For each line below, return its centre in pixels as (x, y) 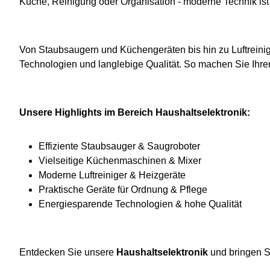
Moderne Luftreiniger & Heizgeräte (112, 175)
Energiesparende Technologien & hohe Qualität (140, 204)
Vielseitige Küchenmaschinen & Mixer (120, 161)
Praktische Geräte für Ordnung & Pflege (123, 190)
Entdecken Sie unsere (68, 252)
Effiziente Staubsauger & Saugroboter (119, 146)
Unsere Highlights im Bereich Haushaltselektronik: (135, 112)
